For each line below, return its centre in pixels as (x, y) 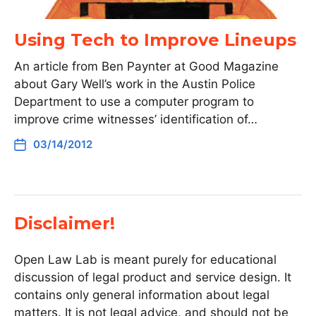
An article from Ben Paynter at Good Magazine (146, 66)
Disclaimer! (65, 223)
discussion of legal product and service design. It (153, 277)
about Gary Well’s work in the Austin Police (135, 84)
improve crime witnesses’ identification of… (136, 119)
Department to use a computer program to (134, 102)
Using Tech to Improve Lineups (155, 40)
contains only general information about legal (142, 295)
